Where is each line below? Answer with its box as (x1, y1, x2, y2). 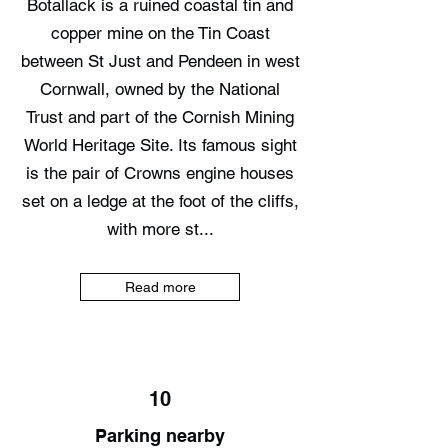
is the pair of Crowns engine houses (26, 163, 294, 183)
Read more (124, 279, 196, 295)
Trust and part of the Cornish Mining (26, 107, 294, 127)
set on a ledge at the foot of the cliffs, (21, 191, 299, 211)
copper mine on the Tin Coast (50, 23, 270, 43)
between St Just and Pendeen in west (20, 51, 300, 71)
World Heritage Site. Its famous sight (23, 135, 297, 155)
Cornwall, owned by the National (40, 79, 280, 99)
